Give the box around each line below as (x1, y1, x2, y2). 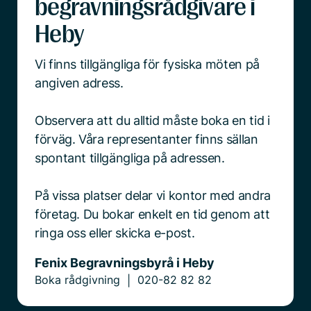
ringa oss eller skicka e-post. (35, 225, 195, 240)
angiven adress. (35, 75, 124, 90)
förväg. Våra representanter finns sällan (35, 131, 258, 146)
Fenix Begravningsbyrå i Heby (35, 255, 215, 270)
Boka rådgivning (35, 273, 120, 287)
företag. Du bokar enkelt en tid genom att (35, 206, 270, 221)
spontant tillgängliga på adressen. (35, 150, 225, 165)
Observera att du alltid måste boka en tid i (35, 112, 270, 128)
